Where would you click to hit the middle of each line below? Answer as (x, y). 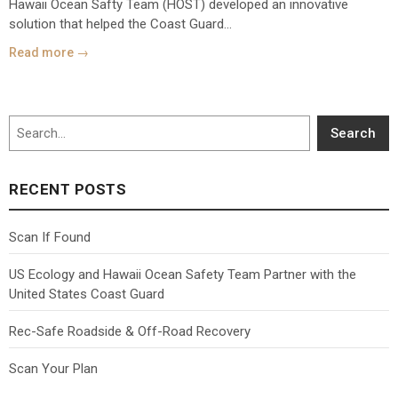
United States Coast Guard (87, 294)
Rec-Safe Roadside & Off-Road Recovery (130, 331)
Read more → (49, 52)
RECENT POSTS (68, 189)
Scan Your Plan (53, 368)
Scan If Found (50, 237)
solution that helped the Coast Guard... (120, 24)
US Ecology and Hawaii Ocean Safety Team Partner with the (183, 274)
